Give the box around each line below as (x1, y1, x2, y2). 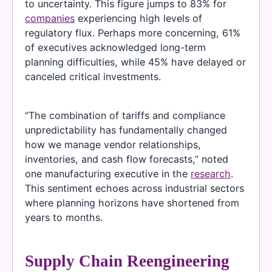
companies (25, 12, 75, 24)
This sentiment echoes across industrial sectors (25, 182, 244, 194)
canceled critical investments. (25, 70, 161, 83)
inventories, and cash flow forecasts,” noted (25, 152, 228, 165)
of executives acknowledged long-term (25, 41, 206, 53)
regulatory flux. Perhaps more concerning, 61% (25, 26, 240, 39)
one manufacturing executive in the (25, 167, 191, 180)
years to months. (25, 211, 103, 223)
